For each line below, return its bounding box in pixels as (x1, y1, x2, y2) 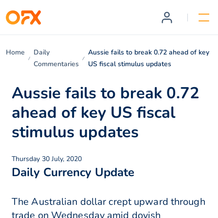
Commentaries (34, 59, 79, 69)
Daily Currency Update (12, 164, 134, 181)
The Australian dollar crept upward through (12, 195, 205, 209)
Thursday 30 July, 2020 (12, 154, 82, 164)
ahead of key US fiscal (12, 102, 175, 124)
